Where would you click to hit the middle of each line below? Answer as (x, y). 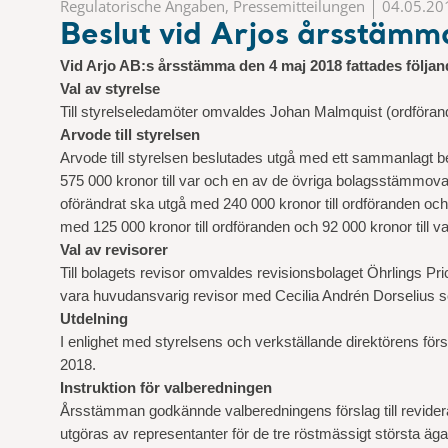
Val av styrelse (110, 88)
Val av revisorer (114, 249)
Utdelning (94, 318)
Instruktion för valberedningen (166, 387)
